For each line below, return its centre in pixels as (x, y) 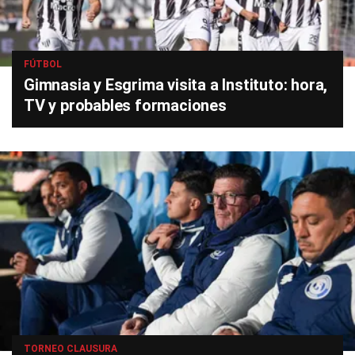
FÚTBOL (43, 65)
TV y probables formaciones (125, 106)
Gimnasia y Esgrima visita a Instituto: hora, (176, 85)
